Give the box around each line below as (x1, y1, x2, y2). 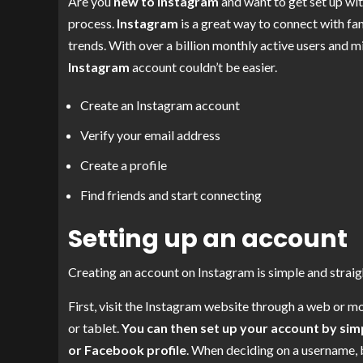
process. (68, 15, 117, 32)
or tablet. (68, 320, 122, 336)
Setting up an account (68, 222, 348, 257)
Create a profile (80, 157, 167, 173)
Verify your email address (80, 127, 220, 143)
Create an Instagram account (80, 97, 240, 113)
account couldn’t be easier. (130, 59, 277, 75)
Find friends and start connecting (80, 187, 262, 203)
